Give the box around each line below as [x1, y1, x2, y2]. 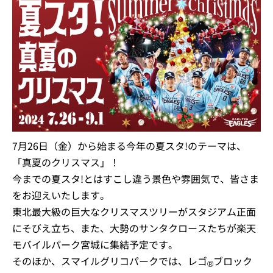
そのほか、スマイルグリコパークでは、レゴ [12, 253, 207, 268]
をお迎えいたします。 [12, 188, 110, 202]
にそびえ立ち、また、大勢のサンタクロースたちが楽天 [12, 221, 256, 235]
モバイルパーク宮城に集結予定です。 [12, 237, 178, 252]
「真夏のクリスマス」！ [12, 155, 119, 169]
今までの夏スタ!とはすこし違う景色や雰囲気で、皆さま [12, 171, 259, 186]
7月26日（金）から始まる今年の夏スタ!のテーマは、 [12, 138, 246, 153]
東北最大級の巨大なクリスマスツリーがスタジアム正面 [12, 204, 256, 219]
